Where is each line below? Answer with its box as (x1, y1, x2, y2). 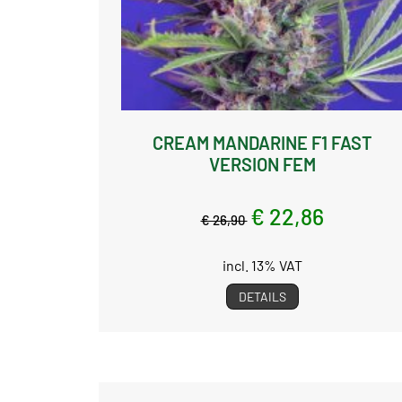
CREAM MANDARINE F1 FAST (152, 131, 372, 153)
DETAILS (238, 288, 286, 304)
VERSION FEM (208, 153, 316, 175)
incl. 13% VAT (222, 256, 302, 274)
